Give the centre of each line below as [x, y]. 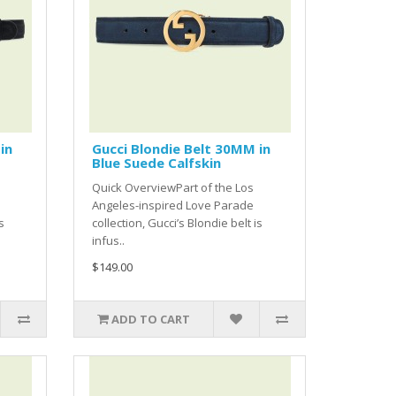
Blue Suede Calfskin [157, 163]
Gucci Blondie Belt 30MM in [182, 149]
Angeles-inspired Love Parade [173, 206]
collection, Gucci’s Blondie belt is [178, 223]
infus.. [109, 241]
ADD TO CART [151, 320]
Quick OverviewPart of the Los [173, 188]
